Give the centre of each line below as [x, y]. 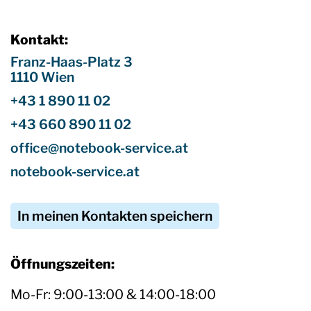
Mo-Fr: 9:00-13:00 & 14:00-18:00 [113, 295]
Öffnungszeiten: [62, 264]
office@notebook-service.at [99, 148]
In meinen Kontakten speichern [115, 216]
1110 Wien [42, 77]
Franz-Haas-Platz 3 [72, 62]
